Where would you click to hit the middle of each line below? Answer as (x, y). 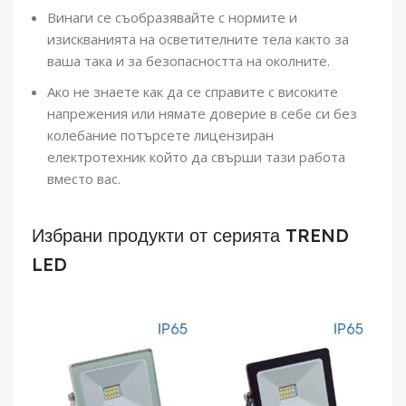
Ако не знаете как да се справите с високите (193, 91)
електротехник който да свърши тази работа (196, 156)
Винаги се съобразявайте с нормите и (172, 17)
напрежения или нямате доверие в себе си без (202, 113)
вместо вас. (84, 178)
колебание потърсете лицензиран (160, 135)
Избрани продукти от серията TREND (190, 235)
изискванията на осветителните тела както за (198, 39)
